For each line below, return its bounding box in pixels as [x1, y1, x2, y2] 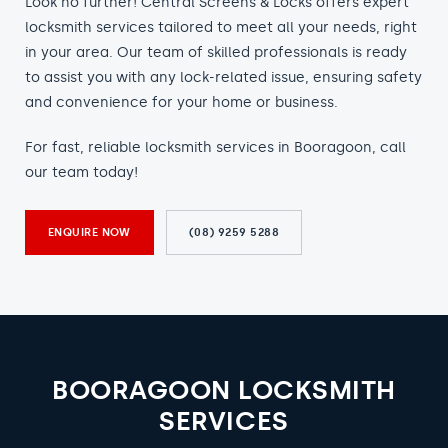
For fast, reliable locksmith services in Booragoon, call [25, 139, 406, 156]
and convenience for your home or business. [25, 94, 338, 111]
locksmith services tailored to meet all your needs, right [25, 19, 417, 36]
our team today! [25, 164, 138, 181]
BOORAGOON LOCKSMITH [52, 374, 396, 406]
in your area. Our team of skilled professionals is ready [25, 44, 407, 61]
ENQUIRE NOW [48, 226, 131, 239]
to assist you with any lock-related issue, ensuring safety [25, 69, 422, 86]
